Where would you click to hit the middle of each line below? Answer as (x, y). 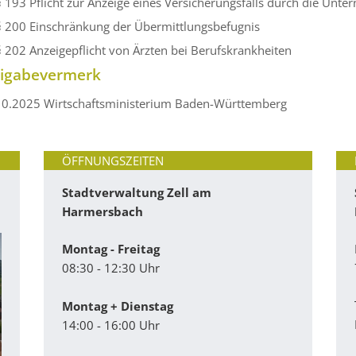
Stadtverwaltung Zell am (137, 192)
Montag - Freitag (111, 248)
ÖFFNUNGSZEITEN (113, 161)
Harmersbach (103, 211)
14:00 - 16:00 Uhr (111, 325)
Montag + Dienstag (118, 306)
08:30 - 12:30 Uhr (111, 267)
